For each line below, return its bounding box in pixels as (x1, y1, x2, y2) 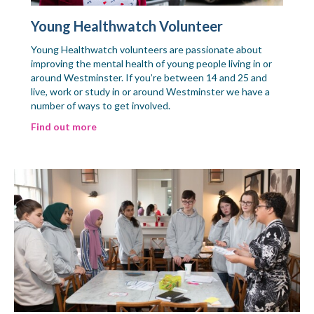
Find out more (31, 120, 97, 132)
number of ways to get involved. (31, 99, 170, 111)
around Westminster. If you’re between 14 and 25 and (31, 71, 267, 83)
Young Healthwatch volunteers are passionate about (31, 43, 262, 55)
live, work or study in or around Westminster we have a (31, 85, 270, 97)
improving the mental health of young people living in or (31, 57, 272, 69)
